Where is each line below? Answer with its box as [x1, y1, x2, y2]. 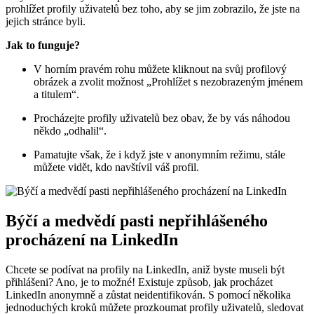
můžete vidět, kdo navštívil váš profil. [34, 161, 199, 174]
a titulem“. [34, 88, 79, 101]
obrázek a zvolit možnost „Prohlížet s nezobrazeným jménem [34, 76, 303, 88]
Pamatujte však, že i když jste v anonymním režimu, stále [34, 149, 285, 161]
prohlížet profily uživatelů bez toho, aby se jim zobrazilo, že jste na [6, 3, 300, 15]
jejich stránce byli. [6, 15, 86, 28]
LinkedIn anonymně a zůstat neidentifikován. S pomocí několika [6, 289, 291, 301]
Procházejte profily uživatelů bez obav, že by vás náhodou [34, 112, 290, 125]
